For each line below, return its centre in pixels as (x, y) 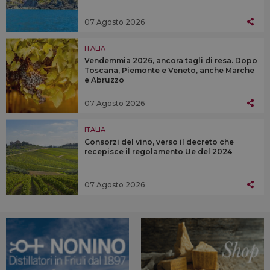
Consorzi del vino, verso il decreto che (159, 142)
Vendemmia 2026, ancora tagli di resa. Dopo (171, 61)
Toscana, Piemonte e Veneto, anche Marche (169, 71)
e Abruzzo (104, 80)
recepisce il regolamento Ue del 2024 (158, 152)
